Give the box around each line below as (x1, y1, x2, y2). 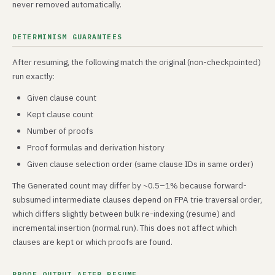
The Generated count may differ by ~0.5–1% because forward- (12, 180, 247, 191)
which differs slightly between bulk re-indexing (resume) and (12, 208, 235, 219)
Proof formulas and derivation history (27, 142, 165, 153)
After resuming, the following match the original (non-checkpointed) (12, 56, 261, 68)
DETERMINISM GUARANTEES (12, 32, 122, 41)
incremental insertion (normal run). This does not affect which (12, 222, 237, 233)
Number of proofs (27, 125, 93, 136)
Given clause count (27, 92, 96, 103)
